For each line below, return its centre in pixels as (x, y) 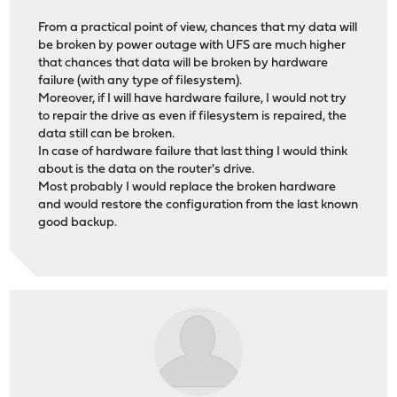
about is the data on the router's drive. (147, 169)
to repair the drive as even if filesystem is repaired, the (193, 116)
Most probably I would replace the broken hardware (187, 187)
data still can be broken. (107, 134)
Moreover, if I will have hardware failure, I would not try (193, 98)
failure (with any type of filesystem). (140, 81)
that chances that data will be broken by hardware (183, 63)
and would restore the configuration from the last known (198, 205)
